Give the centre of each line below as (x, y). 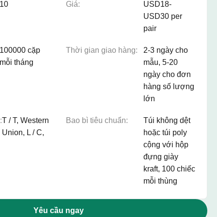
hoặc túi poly (165, 132)
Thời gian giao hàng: (102, 50)
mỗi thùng (160, 181)
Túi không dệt (167, 120)
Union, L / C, (23, 132)
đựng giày (161, 157)
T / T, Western (25, 120)
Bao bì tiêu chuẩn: (97, 120)
